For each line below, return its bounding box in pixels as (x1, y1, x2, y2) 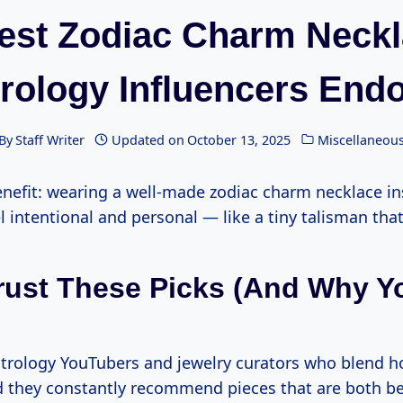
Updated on (112, 130, 184, 148)
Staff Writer (14, 130, 85, 148)
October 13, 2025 (187, 130, 291, 148)
